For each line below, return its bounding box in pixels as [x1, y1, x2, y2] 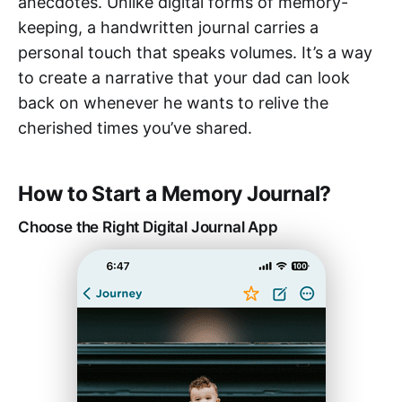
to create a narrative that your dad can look [18, 67, 350, 87]
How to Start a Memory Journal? [18, 180, 332, 206]
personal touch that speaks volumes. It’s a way [18, 42, 372, 62]
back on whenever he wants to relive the [18, 92, 328, 112]
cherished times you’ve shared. [18, 118, 252, 137]
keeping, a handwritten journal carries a [18, 17, 319, 37]
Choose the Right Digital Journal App [18, 217, 278, 236]
